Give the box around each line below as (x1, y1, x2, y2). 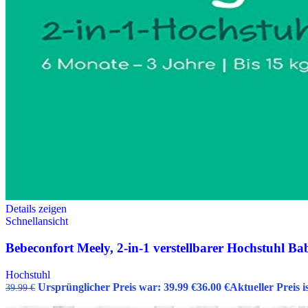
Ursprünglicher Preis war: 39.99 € (38, 280, 197, 293)
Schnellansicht (5, 215, 68, 228)
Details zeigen (5, 203, 67, 215)
